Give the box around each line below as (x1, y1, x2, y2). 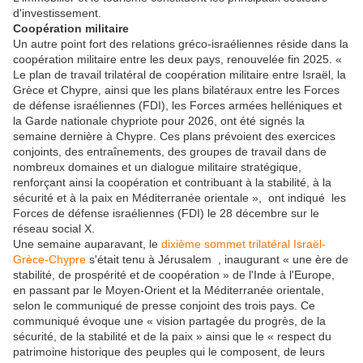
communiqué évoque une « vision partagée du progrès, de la (13, 314, 326, 328)
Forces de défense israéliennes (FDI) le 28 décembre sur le (13, 207, 319, 220)
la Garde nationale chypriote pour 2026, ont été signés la (13, 114, 305, 128)
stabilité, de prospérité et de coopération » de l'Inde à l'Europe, (13, 268, 335, 282)
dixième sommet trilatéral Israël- (161, 237, 326, 251)
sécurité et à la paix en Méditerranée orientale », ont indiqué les (13, 191, 346, 205)
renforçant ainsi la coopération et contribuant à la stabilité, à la (13, 176, 331, 190)
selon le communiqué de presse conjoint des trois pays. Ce (13, 299, 315, 313)
